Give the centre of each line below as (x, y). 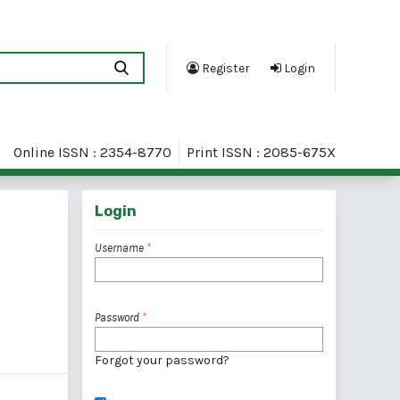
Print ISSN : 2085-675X (261, 152)
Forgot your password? (162, 360)
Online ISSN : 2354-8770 (92, 152)
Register (225, 68)
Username (121, 248)
